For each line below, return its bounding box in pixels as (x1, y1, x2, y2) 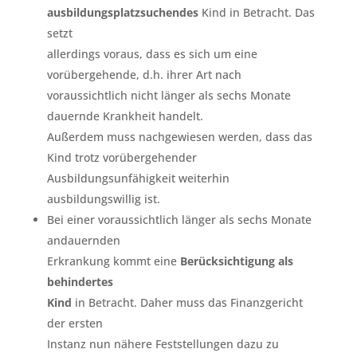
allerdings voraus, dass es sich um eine (46, 45, 257, 61)
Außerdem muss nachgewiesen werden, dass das (46, 128, 312, 144)
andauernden (46, 232, 120, 248)
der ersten (46, 315, 103, 331)
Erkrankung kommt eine (46, 253, 180, 269)
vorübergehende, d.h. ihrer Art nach (46, 66, 241, 82)
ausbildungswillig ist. (46, 190, 160, 206)
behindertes (46, 273, 113, 289)
